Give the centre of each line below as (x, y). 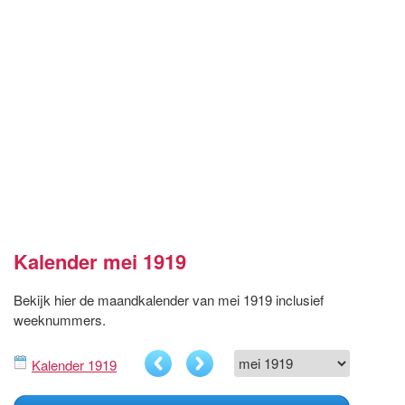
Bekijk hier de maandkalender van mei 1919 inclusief (169, 299)
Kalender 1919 (74, 364)
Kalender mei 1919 (100, 261)
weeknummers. (60, 319)
